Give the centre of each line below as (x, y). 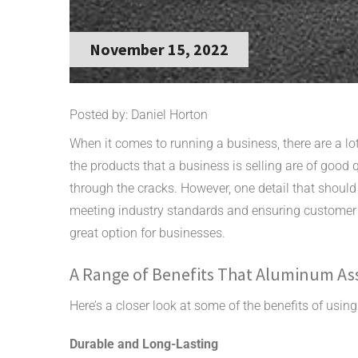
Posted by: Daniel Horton (139, 114)
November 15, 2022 (159, 49)
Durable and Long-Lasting (144, 344)
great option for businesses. (147, 233)
